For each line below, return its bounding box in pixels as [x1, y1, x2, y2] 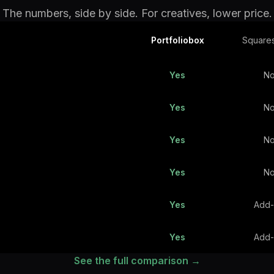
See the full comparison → [73, 254, 201, 267]
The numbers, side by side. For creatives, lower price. [2, 7, 272, 20]
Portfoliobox [150, 35, 204, 45]
